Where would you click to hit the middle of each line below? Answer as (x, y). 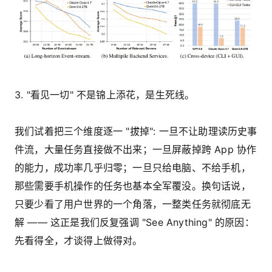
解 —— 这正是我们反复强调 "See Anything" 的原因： (134, 223)
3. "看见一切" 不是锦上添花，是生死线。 (105, 95)
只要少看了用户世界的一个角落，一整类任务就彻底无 (133, 204)
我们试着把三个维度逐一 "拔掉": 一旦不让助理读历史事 (136, 131)
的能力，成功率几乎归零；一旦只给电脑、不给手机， (133, 168)
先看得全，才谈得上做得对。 (79, 241)
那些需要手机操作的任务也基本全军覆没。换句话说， (133, 186)
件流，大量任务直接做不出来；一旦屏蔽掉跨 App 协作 (136, 150)
